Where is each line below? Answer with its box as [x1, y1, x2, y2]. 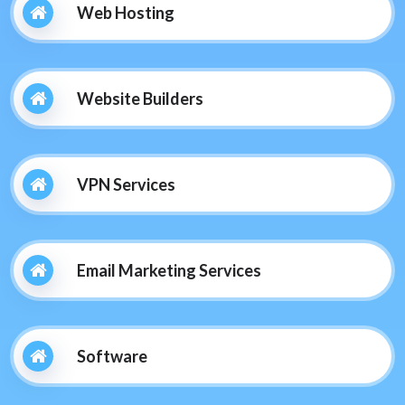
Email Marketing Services [77, 259, 261, 280]
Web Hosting [77, 2, 174, 23]
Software [77, 345, 147, 366]
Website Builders [77, 88, 203, 108]
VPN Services [77, 174, 175, 194]
